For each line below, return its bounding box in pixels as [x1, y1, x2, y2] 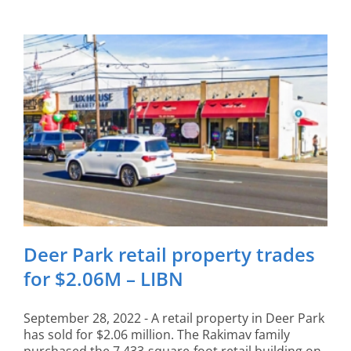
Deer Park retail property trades [24, 241, 315, 268]
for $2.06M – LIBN [24, 266, 183, 292]
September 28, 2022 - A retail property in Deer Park [24, 309, 324, 327]
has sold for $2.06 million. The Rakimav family [24, 326, 290, 344]
